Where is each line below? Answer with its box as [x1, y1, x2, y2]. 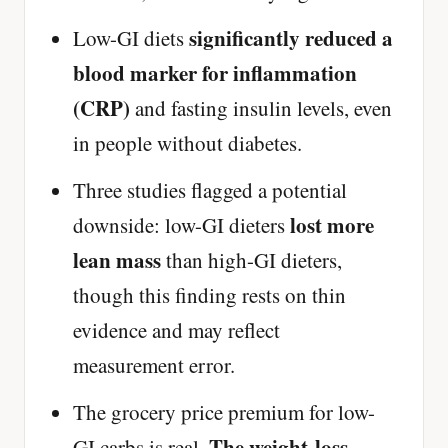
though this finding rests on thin [73, 281, 346, 310]
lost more [290, 210, 374, 241]
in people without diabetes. [73, 129, 302, 158]
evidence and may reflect [73, 316, 280, 345]
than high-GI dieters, [161, 246, 342, 275]
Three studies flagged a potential [73, 176, 347, 205]
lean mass [73, 245, 161, 276]
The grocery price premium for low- [73, 398, 375, 427]
